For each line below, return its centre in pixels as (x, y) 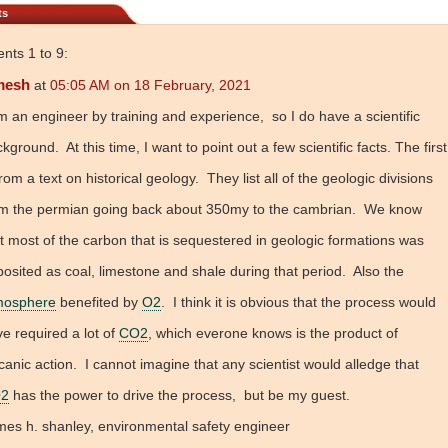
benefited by (99, 302)
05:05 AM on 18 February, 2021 (150, 85)
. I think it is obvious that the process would (298, 302)
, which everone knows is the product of (275, 333)
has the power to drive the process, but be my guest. (179, 395)
